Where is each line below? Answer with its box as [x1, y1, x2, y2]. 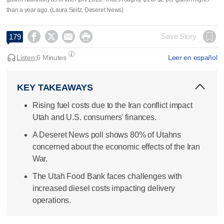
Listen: [16, 53, 37, 61]
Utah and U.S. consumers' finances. [32, 112, 156, 121]
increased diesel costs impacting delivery [32, 184, 175, 193]
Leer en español [167, 53, 217, 61]
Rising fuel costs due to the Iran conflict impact [32, 100, 192, 109]
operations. [32, 196, 71, 205]
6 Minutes [36, 53, 66, 61]
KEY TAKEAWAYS [17, 82, 93, 92]
